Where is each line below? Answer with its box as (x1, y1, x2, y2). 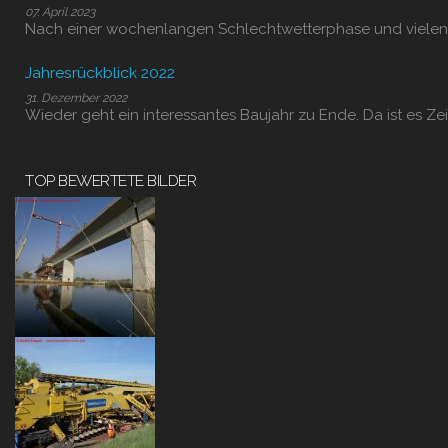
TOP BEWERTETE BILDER (25, 171, 196, 190)
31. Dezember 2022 (25, 91, 127, 105)
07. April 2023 (25, 5, 95, 19)
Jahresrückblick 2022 (25, 63, 175, 82)
